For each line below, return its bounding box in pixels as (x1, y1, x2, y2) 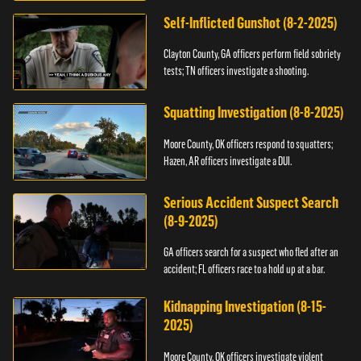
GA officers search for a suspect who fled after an (164, 245, 339, 260)
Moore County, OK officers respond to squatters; (164, 136, 334, 151)
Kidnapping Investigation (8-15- (164, 297, 327, 317)
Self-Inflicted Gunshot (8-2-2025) (164, 13, 338, 32)
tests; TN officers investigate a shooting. (164, 64, 309, 79)
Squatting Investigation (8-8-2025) (164, 103, 345, 122)
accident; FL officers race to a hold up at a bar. (164, 262, 326, 277)
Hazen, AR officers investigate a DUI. (164, 153, 293, 168)
